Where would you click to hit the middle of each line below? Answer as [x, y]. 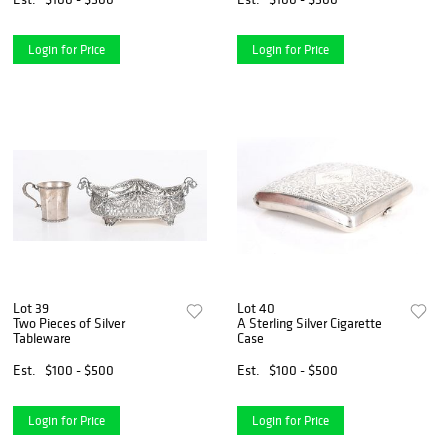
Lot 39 [31, 307]
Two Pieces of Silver [69, 322]
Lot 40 [256, 307]
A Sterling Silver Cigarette [310, 322]
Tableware [42, 337]
